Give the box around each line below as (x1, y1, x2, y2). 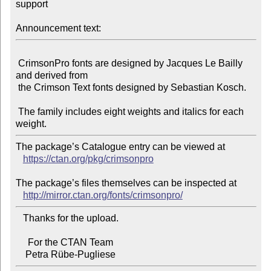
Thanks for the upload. (15, 213, 23, 224)
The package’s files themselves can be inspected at (15, 178, 237, 189)
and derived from (15, 70, 88, 81)
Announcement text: (15, 23, 101, 34)
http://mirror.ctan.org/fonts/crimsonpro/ (22, 190, 183, 201)
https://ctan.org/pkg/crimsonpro (22, 154, 154, 165)
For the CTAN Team (15, 237, 28, 248)
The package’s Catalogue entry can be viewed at (15, 142, 225, 152)
